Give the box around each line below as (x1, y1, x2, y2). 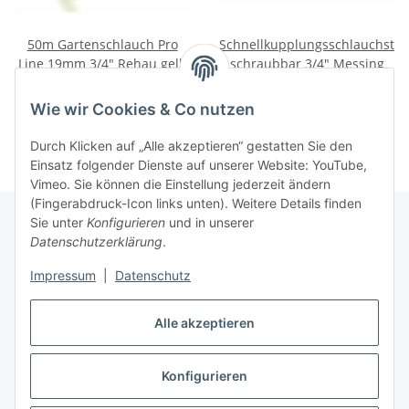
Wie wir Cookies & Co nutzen (30, 100, 255, 120)
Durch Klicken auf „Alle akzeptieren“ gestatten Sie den (30, 138, 352, 154)
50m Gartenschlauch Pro (26, 36, 178, 54)
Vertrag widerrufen (145, 374, 264, 393)
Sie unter (30, 215, 87, 231)
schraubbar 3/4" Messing (229, 55, 384, 73)
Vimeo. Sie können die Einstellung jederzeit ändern (30, 176, 330, 193)
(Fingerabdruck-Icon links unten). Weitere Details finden (30, 195, 362, 212)
